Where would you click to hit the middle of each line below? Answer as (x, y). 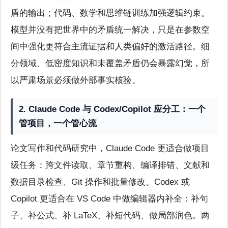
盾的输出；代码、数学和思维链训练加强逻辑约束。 (110, 13)
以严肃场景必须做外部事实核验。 (76, 80)
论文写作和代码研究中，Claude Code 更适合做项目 (110, 148)
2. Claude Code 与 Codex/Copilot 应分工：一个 (112, 109)
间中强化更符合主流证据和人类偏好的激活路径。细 (110, 47)
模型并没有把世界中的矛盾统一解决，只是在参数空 (110, 30)
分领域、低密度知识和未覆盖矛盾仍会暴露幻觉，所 (110, 64)
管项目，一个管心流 (58, 124)
